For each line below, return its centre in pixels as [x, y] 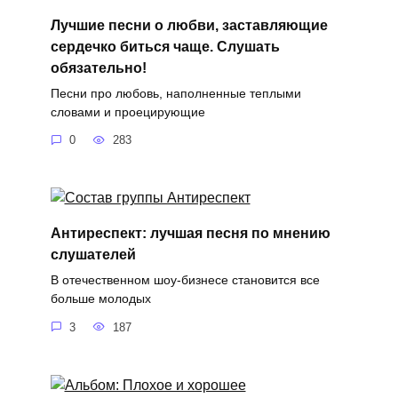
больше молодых [100, 299]
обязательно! [98, 68]
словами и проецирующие [127, 111]
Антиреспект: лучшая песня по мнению [190, 233]
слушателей [93, 254]
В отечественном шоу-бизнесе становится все [185, 280]
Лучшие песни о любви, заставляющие [189, 25]
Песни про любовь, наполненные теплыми [175, 93]
